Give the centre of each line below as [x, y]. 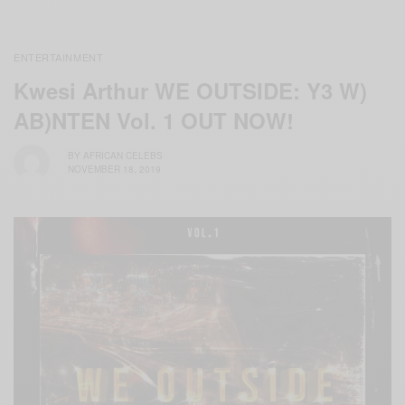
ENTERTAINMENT [59, 57]
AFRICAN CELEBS [123, 156]
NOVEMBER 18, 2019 [114, 170]
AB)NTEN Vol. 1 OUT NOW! [154, 120]
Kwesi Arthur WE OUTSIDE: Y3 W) [190, 90]
